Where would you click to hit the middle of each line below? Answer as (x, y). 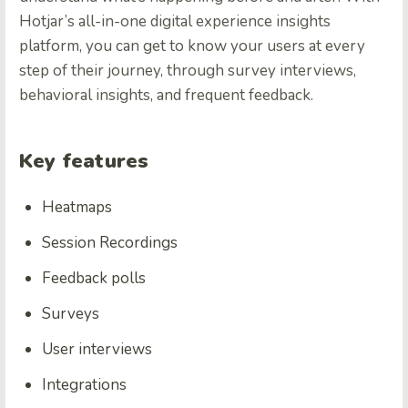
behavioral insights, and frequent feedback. (166, 95)
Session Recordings (110, 242)
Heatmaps (77, 207)
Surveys (71, 313)
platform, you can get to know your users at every (192, 46)
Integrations (84, 384)
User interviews (97, 349)
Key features (84, 161)
